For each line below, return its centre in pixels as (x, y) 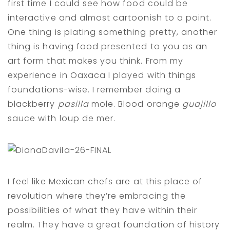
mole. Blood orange (135, 104)
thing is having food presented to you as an (108, 47)
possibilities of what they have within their (103, 210)
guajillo (199, 104)
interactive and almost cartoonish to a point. (110, 18)
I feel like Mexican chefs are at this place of (105, 181)
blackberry (33, 104)
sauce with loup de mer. (62, 119)
